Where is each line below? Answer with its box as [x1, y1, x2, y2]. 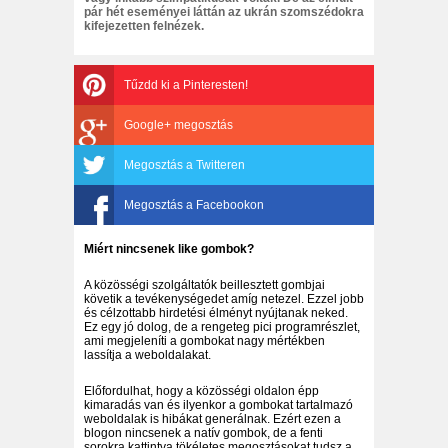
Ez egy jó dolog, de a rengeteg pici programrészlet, [84, 320, 360, 335]
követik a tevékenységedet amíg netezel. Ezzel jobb [84, 292, 364, 307]
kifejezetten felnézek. [84, 19, 204, 34]
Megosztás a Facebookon [124, 198, 264, 213]
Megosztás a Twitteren [124, 158, 245, 173]
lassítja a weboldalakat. [84, 348, 211, 363]
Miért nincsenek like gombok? [84, 242, 254, 257]
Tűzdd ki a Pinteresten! [124, 78, 248, 93]
